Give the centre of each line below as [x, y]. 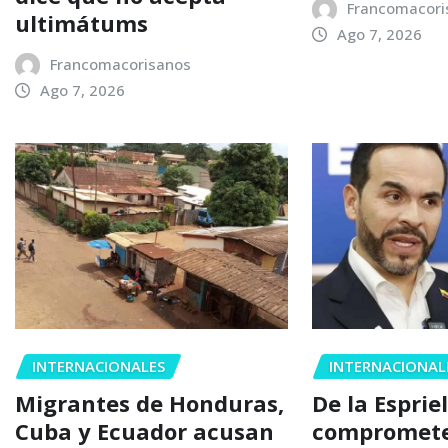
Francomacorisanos [120, 64]
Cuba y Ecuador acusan [144, 430]
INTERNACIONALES [98, 366]
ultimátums [81, 23]
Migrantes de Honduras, [149, 402]
